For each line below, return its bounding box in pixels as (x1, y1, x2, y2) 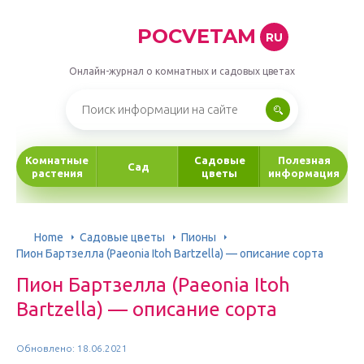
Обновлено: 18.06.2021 (16, 343, 128, 353)
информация (268, 167, 340, 179)
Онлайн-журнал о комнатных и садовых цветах (69, 66, 295, 76)
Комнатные (25, 154, 89, 166)
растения (31, 167, 83, 179)
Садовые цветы (80, 230, 165, 244)
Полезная (277, 154, 331, 166)
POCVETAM (136, 24, 256, 48)
